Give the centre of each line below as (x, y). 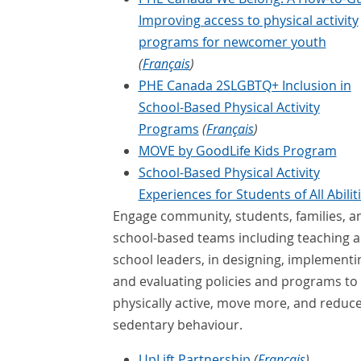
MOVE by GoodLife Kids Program (237, 151)
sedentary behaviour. (177, 325)
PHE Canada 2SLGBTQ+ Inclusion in (245, 86)
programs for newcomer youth (232, 42)
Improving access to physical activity (248, 21)
